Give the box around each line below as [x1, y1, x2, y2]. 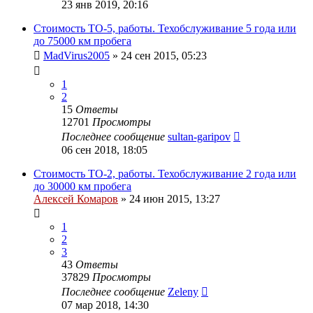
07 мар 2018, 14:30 [61, 298, 149, 311]
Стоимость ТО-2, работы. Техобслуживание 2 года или [34, 167, 296, 180]
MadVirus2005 [43, 49, 110, 61]
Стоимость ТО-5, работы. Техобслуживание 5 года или [34, 22, 296, 34]
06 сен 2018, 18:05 [61, 143, 147, 156]
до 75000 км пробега [34, 34, 131, 47]
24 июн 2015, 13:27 [129, 192, 220, 205]
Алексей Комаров [34, 192, 118, 205]
